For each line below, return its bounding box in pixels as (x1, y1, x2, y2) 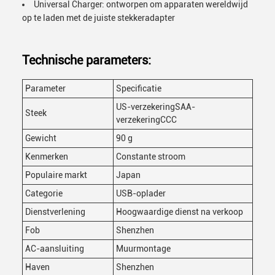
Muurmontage (116, 244, 171, 254)
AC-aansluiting (25, 244, 84, 254)
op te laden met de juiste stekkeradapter (22, 13, 175, 23)
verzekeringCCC (116, 115, 177, 125)
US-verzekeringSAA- (116, 102, 195, 112)
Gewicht (25, 133, 56, 143)
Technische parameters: (22, 53, 151, 68)
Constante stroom (116, 152, 185, 161)
